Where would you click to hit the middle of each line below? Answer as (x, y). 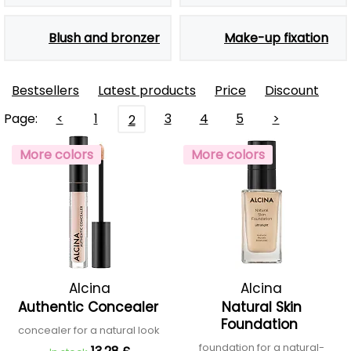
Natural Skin (261, 307)
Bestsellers (45, 90)
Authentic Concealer (90, 307)
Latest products (147, 90)
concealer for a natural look (90, 330)
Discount (292, 90)
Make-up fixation (276, 38)
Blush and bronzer (104, 38)
